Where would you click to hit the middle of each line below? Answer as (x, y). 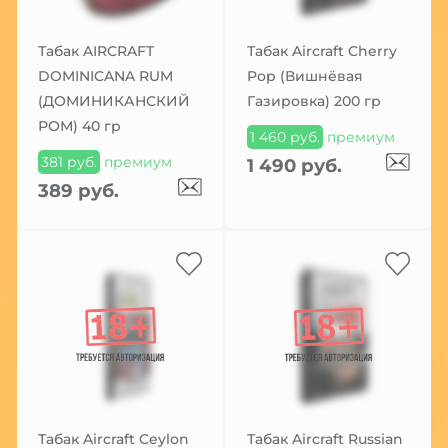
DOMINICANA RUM (105, 75)
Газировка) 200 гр (313, 100)
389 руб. (78, 190)
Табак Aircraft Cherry (321, 50)
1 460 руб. (284, 137)
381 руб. (68, 162)
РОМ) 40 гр (79, 125)
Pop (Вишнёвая (304, 75)
